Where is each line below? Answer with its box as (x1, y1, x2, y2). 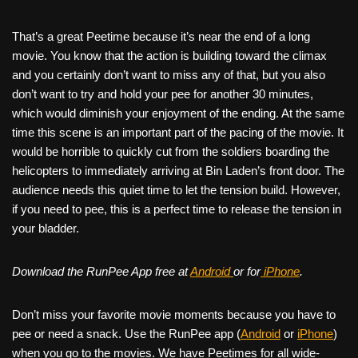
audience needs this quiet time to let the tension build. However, (12, 182, 340, 197)
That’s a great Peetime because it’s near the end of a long (12, 29, 310, 43)
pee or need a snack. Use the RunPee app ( (12, 326, 241, 340)
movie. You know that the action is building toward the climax (12, 48, 327, 62)
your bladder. (12, 221, 79, 235)
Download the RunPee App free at (12, 264, 190, 278)
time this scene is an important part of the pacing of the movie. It (12, 125, 344, 139)
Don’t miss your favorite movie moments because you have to (12, 307, 336, 321)
